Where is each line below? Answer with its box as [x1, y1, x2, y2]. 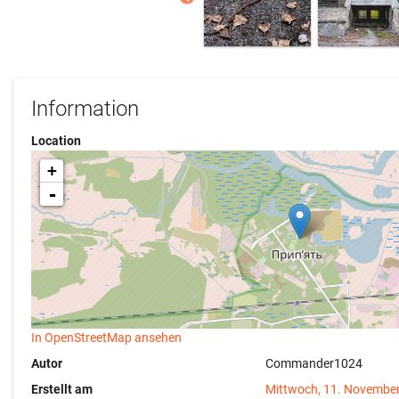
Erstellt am [31, 382, 93, 396]
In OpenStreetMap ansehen [31, 330, 182, 345]
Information [31, 96, 139, 121]
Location [31, 134, 81, 148]
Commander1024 [265, 356, 363, 370]
